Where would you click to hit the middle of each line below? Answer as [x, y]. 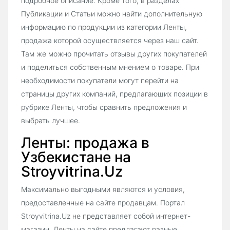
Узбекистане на [76, 157]
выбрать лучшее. [51, 121]
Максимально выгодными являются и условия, [103, 189]
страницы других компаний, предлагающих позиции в [114, 94]
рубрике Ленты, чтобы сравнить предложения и [104, 107]
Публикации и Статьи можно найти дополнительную [112, 14]
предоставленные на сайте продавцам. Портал [103, 203]
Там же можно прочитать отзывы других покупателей [114, 54]
